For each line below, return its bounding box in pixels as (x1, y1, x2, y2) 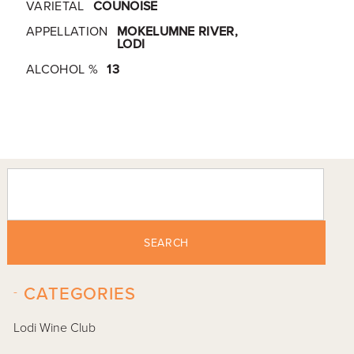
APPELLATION (25, 23, 108, 40)
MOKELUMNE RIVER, (116, 23, 239, 40)
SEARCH (144, 235, 189, 250)
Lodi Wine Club (13, 320, 96, 337)
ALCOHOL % (25, 61, 98, 77)
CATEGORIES (24, 284, 136, 305)
